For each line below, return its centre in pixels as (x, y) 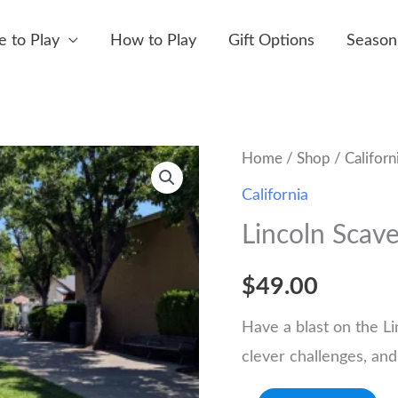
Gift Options (271, 40)
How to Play (153, 40)
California (275, 195)
